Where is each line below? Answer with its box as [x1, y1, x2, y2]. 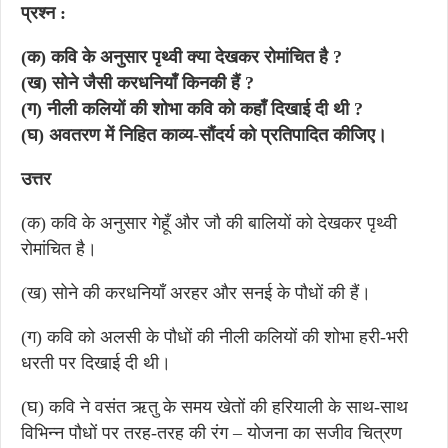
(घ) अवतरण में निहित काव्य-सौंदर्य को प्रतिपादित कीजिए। [21, 125, 387, 145]
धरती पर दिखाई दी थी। [21, 353, 171, 373]
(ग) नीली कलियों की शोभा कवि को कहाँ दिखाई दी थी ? [21, 99, 363, 119]
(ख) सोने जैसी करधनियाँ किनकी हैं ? [21, 73, 254, 93]
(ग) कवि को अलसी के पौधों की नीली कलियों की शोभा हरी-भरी [21, 327, 408, 347]
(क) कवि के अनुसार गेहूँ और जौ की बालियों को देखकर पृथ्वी [21, 213, 397, 233]
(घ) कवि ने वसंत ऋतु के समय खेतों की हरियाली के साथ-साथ [21, 397, 408, 417]
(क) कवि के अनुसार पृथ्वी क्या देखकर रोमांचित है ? [21, 47, 342, 67]
